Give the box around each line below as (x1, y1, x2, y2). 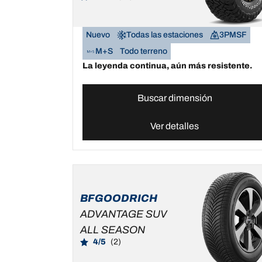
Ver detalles (150, 120, 199, 131)
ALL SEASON (80, 224, 145, 236)
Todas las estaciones (126, 30, 203, 39)
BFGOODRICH (80, 192, 157, 205)
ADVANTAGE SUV (80, 208, 167, 220)
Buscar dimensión (137, 92, 212, 103)
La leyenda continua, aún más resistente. (82, 61, 252, 70)
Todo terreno (120, 46, 167, 56)
